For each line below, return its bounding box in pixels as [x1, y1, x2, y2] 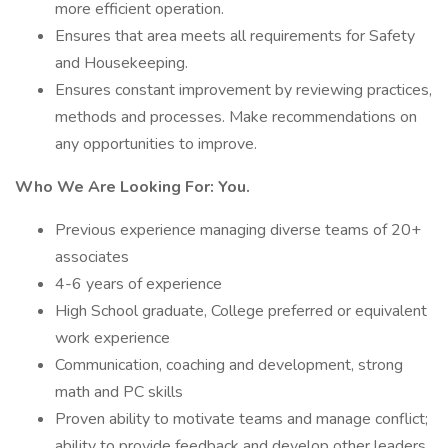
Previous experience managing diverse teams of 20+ [55, 219, 421, 241]
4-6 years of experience [55, 273, 222, 295]
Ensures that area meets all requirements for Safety [55, 25, 415, 47]
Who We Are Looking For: [15, 176, 218, 198]
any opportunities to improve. [55, 133, 257, 155]
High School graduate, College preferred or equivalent [55, 300, 427, 322]
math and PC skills [55, 381, 183, 403]
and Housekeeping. [55, 52, 188, 74]
